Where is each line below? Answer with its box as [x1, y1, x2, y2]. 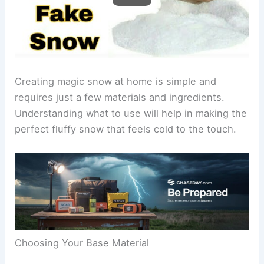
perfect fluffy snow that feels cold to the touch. [15, 123, 237, 135]
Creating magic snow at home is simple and [15, 75, 217, 87]
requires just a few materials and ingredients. [15, 91, 225, 103]
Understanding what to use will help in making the [15, 107, 247, 119]
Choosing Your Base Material [15, 237, 150, 249]
